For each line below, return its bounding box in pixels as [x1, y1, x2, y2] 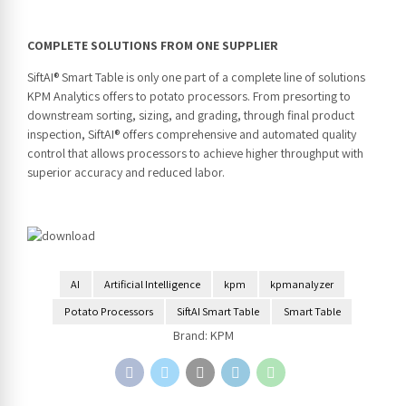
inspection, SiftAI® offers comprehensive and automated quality [27, 126, 356, 143]
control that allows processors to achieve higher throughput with [27, 145, 363, 162]
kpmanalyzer [269, 276, 333, 293]
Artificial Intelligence [103, 276, 200, 293]
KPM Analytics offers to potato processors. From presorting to [27, 88, 351, 105]
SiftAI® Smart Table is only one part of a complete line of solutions [27, 69, 365, 86]
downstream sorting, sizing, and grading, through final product [27, 107, 354, 124]
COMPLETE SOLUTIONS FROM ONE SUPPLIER [27, 37, 278, 54]
